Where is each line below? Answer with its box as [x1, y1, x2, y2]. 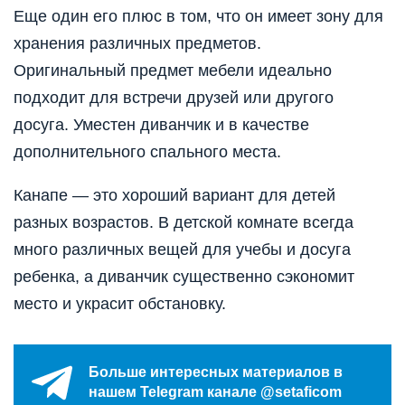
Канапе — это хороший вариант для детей [14, 185, 335, 204]
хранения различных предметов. [14, 33, 261, 52]
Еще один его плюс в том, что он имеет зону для [14, 6, 383, 25]
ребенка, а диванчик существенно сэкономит [14, 267, 354, 286]
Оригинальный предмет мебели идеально [14, 61, 332, 80]
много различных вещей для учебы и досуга [14, 240, 351, 259]
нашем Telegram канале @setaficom [89, 384, 342, 400]
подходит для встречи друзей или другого [14, 88, 334, 107]
